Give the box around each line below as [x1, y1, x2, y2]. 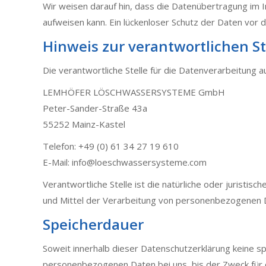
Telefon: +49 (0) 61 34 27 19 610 [43, 140, 179, 152]
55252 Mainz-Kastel [43, 118, 125, 130]
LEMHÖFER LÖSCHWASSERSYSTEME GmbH [43, 86, 225, 98]
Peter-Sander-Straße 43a [43, 102, 147, 114]
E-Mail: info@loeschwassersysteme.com [43, 156, 207, 168]
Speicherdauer [43, 214, 144, 234]
